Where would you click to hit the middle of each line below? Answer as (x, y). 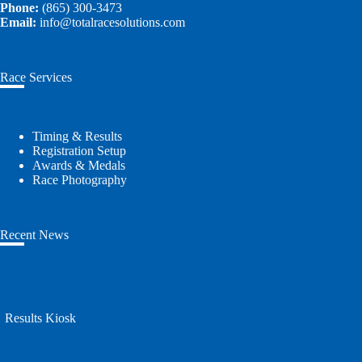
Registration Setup (79, 151)
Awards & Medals (79, 165)
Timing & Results (77, 136)
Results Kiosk (40, 318)
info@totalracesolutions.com (112, 22)
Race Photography (80, 180)
